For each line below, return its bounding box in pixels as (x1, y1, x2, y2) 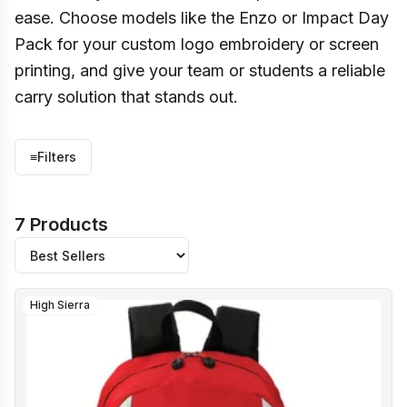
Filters (37, 149, 76, 164)
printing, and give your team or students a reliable (15, 61, 385, 80)
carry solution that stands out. (15, 87, 238, 106)
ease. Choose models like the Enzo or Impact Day (15, 8, 389, 27)
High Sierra (30, 298, 90, 312)
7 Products (15, 213, 108, 235)
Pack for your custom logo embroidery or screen (15, 35, 379, 54)
